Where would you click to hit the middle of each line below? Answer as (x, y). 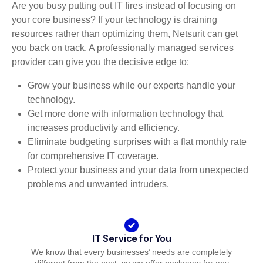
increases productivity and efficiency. (104, 127)
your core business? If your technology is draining (114, 19)
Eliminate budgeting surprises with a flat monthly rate (137, 141)
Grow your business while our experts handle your (132, 85)
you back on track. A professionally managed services (123, 48)
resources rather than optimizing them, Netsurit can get (125, 33)
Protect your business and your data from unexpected (138, 170)
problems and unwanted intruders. (99, 184)
